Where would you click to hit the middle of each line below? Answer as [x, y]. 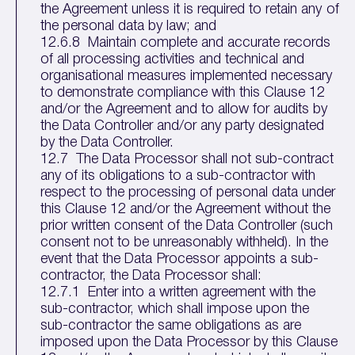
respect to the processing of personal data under [188, 193]
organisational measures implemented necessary [187, 76]
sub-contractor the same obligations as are [171, 326]
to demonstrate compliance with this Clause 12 [183, 93]
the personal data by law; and [129, 26]
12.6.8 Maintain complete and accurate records [186, 43]
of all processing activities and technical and [173, 59]
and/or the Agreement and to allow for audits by [184, 109]
